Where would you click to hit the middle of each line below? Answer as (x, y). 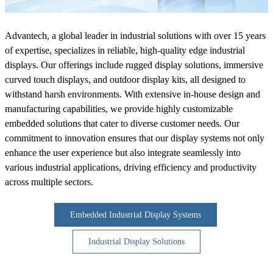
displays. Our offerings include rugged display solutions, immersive (134, 65)
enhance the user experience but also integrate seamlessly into (123, 152)
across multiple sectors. (49, 182)
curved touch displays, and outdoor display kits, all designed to (125, 79)
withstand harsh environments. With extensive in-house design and (133, 94)
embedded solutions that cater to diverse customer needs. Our (122, 123)
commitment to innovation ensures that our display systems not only (135, 138)
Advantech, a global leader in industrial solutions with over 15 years (135, 35)
